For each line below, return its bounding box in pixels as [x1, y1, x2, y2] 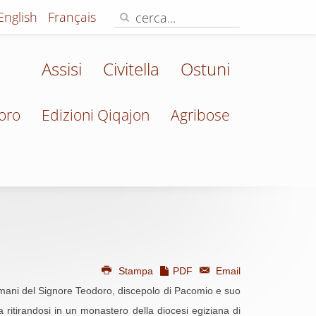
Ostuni [181, 57, 230, 80]
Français [48, 8, 96, 25]
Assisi [42, 57, 82, 80]
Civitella [103, 57, 159, 80]
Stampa [115, 265, 156, 276]
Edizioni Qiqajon [42, 105, 150, 125]
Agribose [171, 105, 230, 125]
